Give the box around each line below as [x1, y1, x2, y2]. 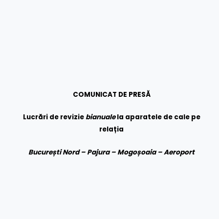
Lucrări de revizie [22, 112, 86, 122]
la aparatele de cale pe [115, 112, 200, 122]
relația [99, 125, 124, 134]
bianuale [85, 112, 115, 122]
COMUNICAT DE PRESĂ [72, 89, 151, 99]
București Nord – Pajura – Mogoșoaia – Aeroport [28, 148, 195, 157]
